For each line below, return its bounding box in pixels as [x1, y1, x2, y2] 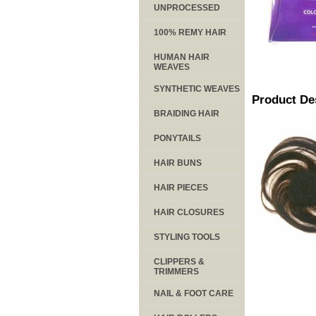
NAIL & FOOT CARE [154, 288, 233, 298]
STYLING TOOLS [154, 231, 220, 242]
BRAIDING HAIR [154, 108, 219, 119]
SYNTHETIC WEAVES [154, 83, 240, 94]
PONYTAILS [154, 133, 201, 143]
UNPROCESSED [154, 2, 220, 13]
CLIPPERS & [154, 256, 205, 267]
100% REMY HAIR [154, 27, 226, 37]
